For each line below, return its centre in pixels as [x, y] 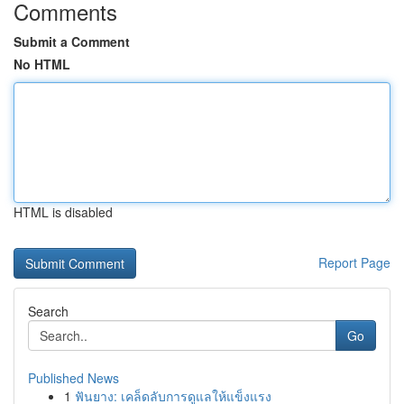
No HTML [42, 64]
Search [48, 311]
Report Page [354, 262]
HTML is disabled [63, 212]
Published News [73, 378]
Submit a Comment [72, 41]
